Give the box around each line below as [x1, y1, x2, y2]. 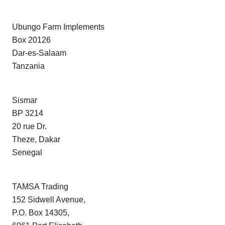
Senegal [12, 148, 42, 157]
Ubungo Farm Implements [12, 23, 104, 32]
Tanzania [12, 62, 45, 71]
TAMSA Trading [12, 182, 68, 191]
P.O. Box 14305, [12, 208, 69, 217]
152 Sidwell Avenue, [12, 195, 85, 204]
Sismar [12, 96, 37, 105]
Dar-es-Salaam [12, 49, 66, 58]
